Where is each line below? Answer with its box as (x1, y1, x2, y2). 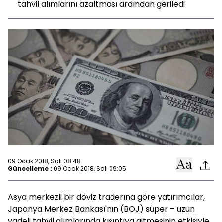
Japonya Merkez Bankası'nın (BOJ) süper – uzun (8, 203, 195, 215)
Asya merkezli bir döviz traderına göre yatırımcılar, (8, 191, 205, 203)
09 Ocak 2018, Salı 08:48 (8, 156, 81, 165)
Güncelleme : (8, 164, 52, 173)
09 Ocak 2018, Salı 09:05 (54, 164, 126, 173)
